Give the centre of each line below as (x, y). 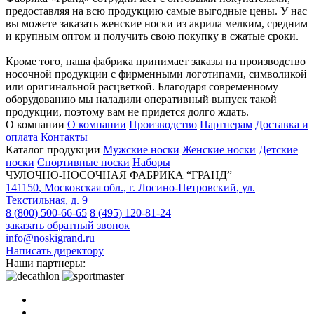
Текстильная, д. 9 (47, 200)
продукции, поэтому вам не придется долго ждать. (127, 111)
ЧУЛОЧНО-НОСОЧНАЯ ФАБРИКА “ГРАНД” (119, 175)
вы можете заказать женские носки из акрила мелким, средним (157, 23)
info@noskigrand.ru (50, 238)
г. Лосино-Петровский (183, 187)
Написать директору (55, 250)
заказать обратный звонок (68, 225)
